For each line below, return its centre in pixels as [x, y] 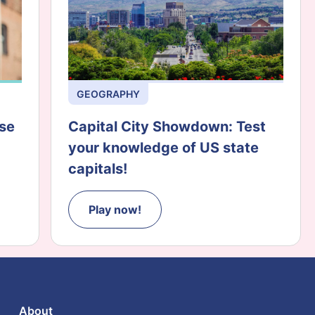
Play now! [115, 210]
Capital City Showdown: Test [167, 127]
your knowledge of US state [163, 148]
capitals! [98, 169]
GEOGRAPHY [108, 94]
